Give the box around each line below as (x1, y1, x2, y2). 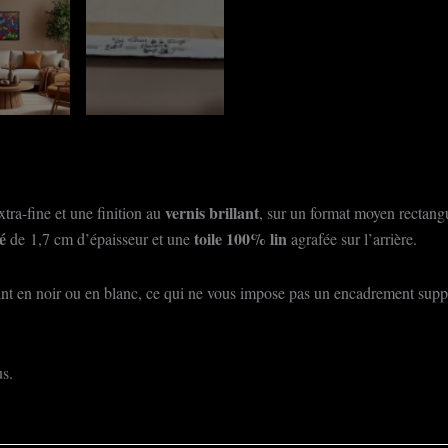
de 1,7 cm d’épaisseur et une (10, 228, 194, 249)
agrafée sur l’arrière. (287, 228, 417, 249)
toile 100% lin (194, 227, 287, 250)
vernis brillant (165, 201, 259, 224)
